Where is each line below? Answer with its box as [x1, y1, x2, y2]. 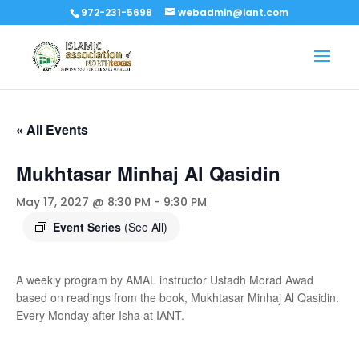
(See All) [124, 219, 167, 235]
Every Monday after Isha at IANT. [16, 307, 184, 323]
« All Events [16, 120, 88, 139]
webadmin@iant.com [178, 6, 289, 19]
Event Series [53, 219, 124, 235]
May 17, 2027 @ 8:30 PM [16, 194, 151, 210]
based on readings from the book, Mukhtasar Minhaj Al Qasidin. [16, 289, 339, 305]
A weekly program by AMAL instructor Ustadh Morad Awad [16, 272, 313, 288]
